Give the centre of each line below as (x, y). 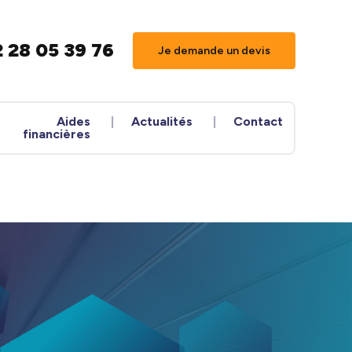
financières (57, 134)
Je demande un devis (214, 51)
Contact (258, 121)
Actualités (162, 121)
